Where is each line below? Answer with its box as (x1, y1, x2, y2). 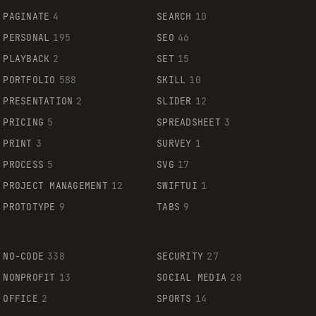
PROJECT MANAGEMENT (3, 179, 108, 192)
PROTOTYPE (3, 200, 56, 213)
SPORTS (157, 292, 192, 305)
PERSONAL (3, 31, 50, 44)
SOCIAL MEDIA (157, 271, 227, 284)
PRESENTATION (3, 95, 73, 107)
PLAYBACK (3, 52, 50, 65)
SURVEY (157, 137, 192, 150)
